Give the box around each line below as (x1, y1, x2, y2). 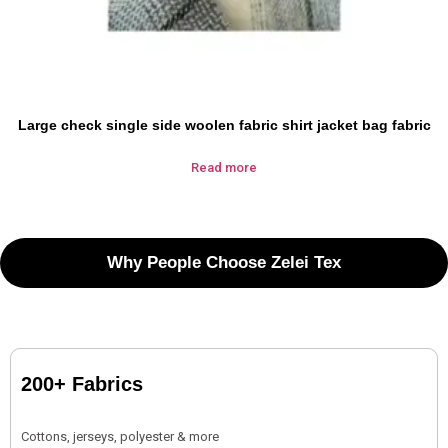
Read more (191, 159, 257, 175)
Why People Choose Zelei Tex (107, 252, 341, 272)
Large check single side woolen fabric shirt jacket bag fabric (17, 116, 431, 133)
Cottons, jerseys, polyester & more (21, 428, 219, 444)
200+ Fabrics (21, 372, 143, 395)
